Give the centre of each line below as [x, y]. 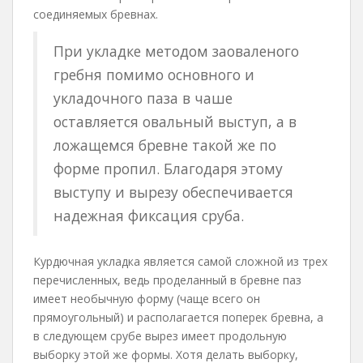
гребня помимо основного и [154, 75]
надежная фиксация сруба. [149, 216]
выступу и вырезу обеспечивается [173, 192]
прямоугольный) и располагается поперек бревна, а [178, 317]
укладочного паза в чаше [143, 98]
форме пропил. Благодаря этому [168, 169]
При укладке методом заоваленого [176, 51]
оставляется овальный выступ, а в [175, 122]
